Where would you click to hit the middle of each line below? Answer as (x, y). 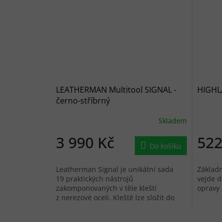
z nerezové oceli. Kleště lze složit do (115, 197)
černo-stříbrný (83, 100)
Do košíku (165, 146)
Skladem (172, 121)
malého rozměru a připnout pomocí (115, 207)
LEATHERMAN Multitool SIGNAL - (116, 89)
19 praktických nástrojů (95, 178)
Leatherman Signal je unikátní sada (115, 169)
